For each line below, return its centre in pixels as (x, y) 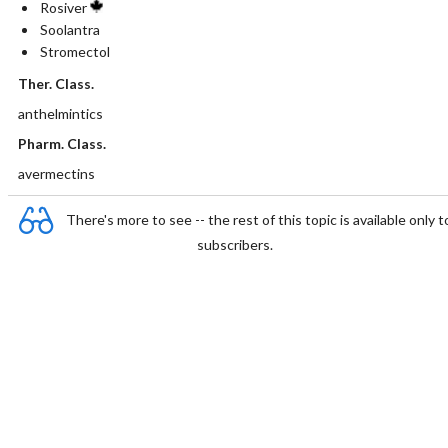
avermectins (56, 173)
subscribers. (235, 244)
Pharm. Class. (61, 143)
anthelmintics (60, 113)
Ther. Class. (55, 83)
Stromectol (74, 51)
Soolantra (69, 29)
